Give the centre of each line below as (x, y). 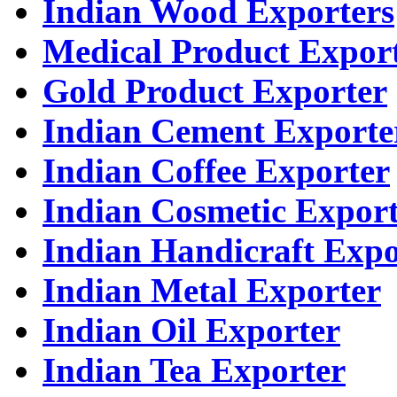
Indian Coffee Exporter (216, 171)
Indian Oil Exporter (191, 331)
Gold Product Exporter (215, 91)
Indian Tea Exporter (194, 370)
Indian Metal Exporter (212, 291)
